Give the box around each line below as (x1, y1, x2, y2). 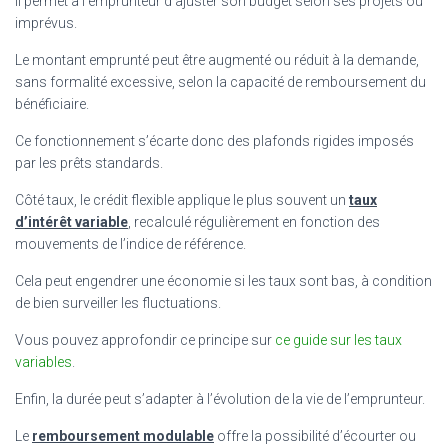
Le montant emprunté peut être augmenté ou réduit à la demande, (15, 51, 419, 68)
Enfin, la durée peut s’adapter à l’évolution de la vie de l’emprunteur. (15, 390, 425, 407)
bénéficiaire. (15, 95, 89, 112)
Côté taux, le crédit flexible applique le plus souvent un (15, 191, 349, 208)
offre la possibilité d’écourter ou (214, 427, 416, 444)
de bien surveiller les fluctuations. (15, 294, 221, 311)
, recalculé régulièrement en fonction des (128, 213, 380, 230)
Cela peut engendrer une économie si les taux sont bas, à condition (15, 272, 432, 289)
